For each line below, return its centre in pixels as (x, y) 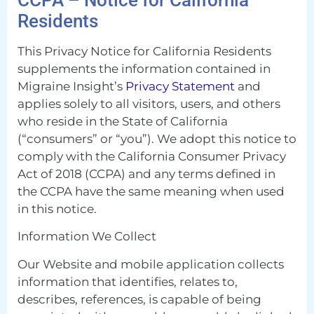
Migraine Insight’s (71, 86)
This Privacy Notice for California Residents (144, 51)
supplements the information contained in (144, 68)
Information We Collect (87, 237)
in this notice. (57, 209)
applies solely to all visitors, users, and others (149, 103)
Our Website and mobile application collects (151, 264)
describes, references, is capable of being (139, 299)
